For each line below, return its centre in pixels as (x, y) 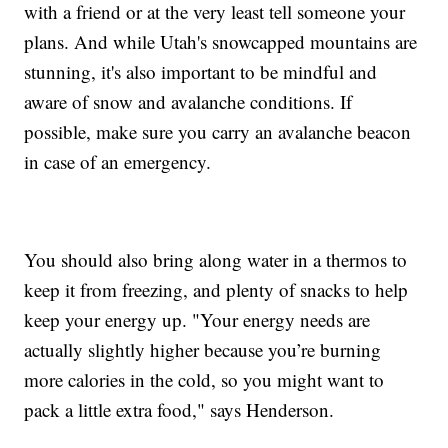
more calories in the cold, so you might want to (204, 380)
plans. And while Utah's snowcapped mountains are (221, 42)
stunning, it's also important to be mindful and (201, 72)
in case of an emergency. (118, 162)
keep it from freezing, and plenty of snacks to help (216, 290)
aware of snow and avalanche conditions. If (188, 102)
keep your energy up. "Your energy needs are (197, 320)
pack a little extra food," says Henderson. (179, 410)
